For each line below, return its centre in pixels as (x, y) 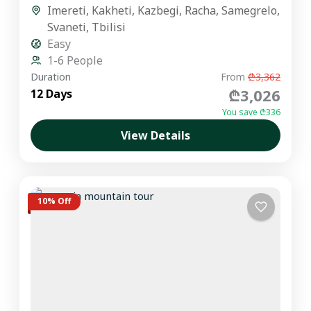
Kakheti (112, 10)
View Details (155, 135)
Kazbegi (159, 10)
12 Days (52, 93)
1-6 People (75, 60)
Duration (51, 76)
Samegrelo (250, 10)
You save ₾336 (251, 112)
